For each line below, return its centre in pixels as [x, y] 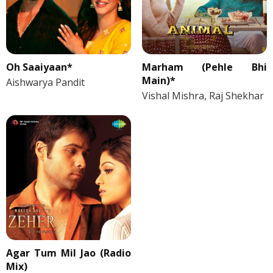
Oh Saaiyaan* [39, 67]
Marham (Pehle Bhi [204, 67]
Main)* [158, 80]
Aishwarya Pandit [45, 82]
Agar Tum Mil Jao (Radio [69, 253]
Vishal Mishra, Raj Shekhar [203, 95]
